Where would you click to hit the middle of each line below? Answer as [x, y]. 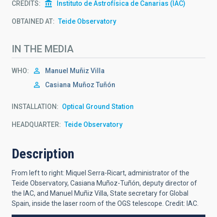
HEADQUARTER [35, 124]
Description [43, 154]
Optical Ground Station [98, 106]
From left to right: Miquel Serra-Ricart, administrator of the [101, 173]
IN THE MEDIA [43, 49]
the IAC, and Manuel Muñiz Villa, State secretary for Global [100, 193]
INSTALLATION [34, 106]
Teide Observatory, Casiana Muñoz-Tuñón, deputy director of [104, 183]
